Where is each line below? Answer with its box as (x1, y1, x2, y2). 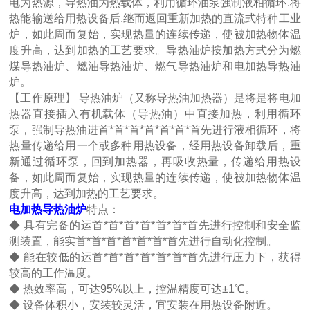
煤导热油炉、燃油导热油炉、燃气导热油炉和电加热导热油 (9, 60, 301, 73)
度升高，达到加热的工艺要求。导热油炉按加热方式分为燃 (9, 44, 301, 57)
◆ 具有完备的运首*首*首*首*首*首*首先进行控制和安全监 (9, 219, 301, 232)
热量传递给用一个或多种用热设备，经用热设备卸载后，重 (9, 140, 301, 152)
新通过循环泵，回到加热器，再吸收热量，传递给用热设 (9, 156, 301, 168)
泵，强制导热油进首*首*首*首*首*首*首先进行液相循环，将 (9, 124, 301, 136)
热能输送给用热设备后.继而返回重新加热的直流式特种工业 (9, 12, 301, 25)
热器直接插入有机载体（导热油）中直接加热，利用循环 (9, 108, 301, 120)
